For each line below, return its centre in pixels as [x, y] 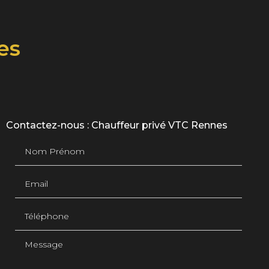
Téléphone [41, 208]
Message [36, 241]
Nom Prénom [48, 144]
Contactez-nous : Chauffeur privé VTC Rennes [116, 125]
